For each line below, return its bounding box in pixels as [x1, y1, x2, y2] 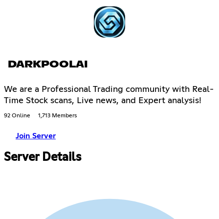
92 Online [4, 112, 30, 119]
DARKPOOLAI [8, 59, 88, 69]
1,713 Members [38, 112, 77, 119]
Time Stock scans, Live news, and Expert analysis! [4, 96, 201, 105]
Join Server [16, 131, 56, 140]
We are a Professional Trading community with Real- [4, 85, 214, 94]
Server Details [4, 151, 81, 163]
